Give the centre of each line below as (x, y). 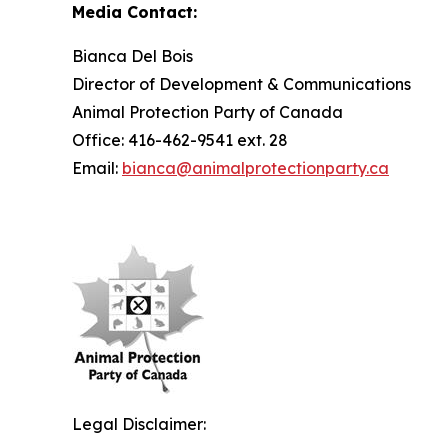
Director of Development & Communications (241, 83)
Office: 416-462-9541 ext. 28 (180, 139)
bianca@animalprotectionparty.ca (255, 167)
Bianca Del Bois (132, 55)
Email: (97, 167)
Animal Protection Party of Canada (207, 111)
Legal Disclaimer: (139, 423)
